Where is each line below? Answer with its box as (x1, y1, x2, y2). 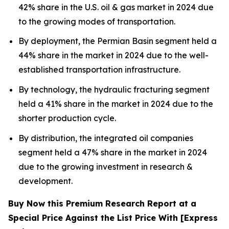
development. (18, 175, 73, 186)
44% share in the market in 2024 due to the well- (18, 50, 209, 61)
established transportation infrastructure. (18, 64, 180, 75)
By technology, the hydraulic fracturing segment (18, 84, 210, 95)
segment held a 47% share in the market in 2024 (18, 147, 207, 157)
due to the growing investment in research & (18, 161, 193, 172)
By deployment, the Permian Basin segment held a (18, 36, 217, 47)
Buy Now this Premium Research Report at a (8, 198, 196, 209)
